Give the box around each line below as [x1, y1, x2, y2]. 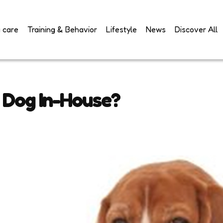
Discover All [175, 24, 218, 35]
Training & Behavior [27, 24, 97, 35]
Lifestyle [106, 24, 137, 35]
